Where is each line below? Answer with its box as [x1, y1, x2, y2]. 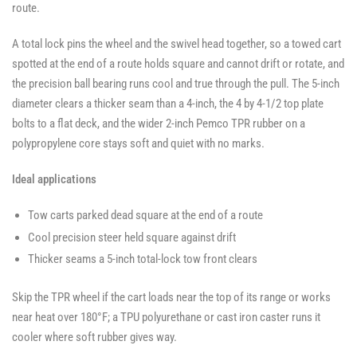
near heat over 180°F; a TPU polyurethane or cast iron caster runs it [12, 309, 320, 324]
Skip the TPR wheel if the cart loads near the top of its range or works [12, 289, 331, 304]
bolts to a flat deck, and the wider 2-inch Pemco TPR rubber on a [12, 116, 305, 131]
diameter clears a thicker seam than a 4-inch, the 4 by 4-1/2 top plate [12, 96, 324, 112]
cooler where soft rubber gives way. [12, 329, 177, 344]
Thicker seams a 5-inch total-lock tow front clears [28, 252, 257, 267]
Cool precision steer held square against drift [28, 229, 236, 245]
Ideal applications [12, 172, 96, 187]
